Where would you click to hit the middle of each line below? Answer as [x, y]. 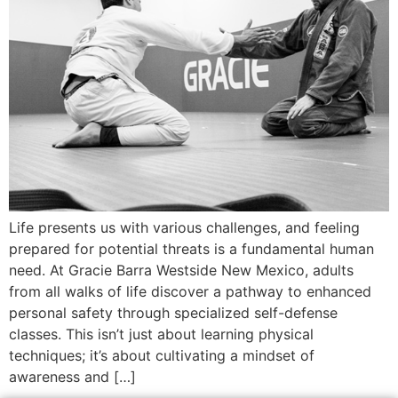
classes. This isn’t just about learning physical [161, 334]
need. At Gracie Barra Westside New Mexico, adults [181, 271]
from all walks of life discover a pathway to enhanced [190, 292]
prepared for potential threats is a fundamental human [191, 249]
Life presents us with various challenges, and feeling [184, 228]
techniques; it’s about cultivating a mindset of [162, 356]
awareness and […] [72, 377]
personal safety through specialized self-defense [173, 313]
